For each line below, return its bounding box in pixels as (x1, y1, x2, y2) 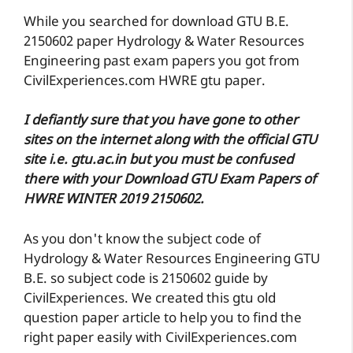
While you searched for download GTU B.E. (24, 13, 289, 32)
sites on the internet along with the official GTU (24, 132, 317, 150)
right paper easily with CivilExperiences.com (24, 329, 297, 347)
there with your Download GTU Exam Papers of (24, 172, 316, 190)
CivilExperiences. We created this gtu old (24, 290, 276, 308)
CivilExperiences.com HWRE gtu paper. (24, 72, 266, 91)
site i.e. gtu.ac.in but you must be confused (24, 152, 293, 170)
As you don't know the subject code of (24, 231, 261, 249)
